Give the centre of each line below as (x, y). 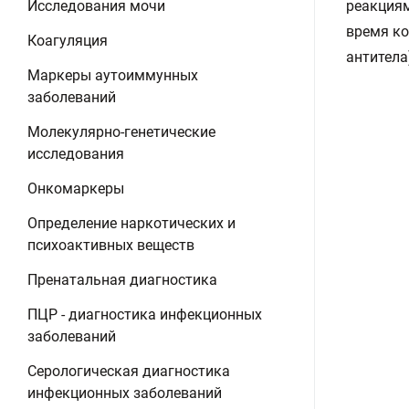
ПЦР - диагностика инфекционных (145, 315)
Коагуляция (68, 41)
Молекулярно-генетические (121, 132)
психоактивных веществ (111, 245)
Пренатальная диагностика (122, 280)
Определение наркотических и (131, 223)
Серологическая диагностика (129, 371)
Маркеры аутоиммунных (113, 75)
